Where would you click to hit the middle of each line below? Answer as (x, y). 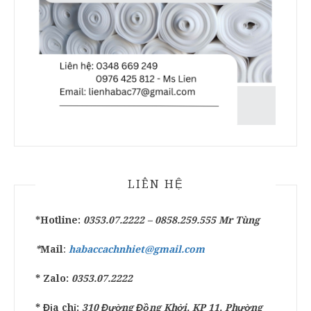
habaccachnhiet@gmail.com (137, 250)
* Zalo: (53, 279)
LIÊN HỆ (155, 185)
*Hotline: (58, 220)
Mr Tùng (239, 220)
